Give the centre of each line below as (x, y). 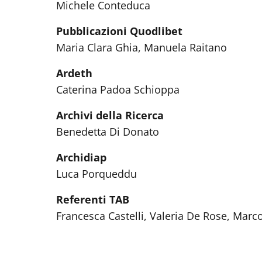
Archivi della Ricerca (110, 115)
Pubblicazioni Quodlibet (119, 31)
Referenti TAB (93, 199)
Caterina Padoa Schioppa (118, 89)
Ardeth (74, 73)
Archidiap (81, 157)
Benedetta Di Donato (108, 132)
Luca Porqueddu (98, 174)
